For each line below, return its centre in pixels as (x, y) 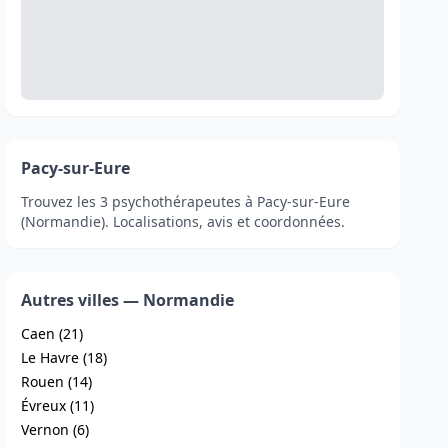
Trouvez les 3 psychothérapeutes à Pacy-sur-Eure (186, 201)
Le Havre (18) (64, 357)
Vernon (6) (55, 429)
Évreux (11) (58, 405)
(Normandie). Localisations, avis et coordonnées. (183, 221)
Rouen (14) (57, 381)
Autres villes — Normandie (128, 300)
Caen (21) (52, 333)
